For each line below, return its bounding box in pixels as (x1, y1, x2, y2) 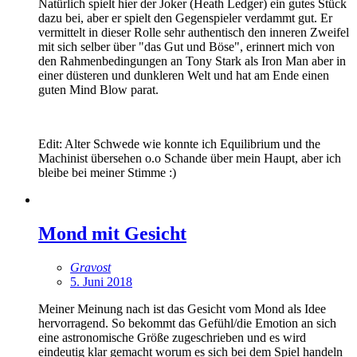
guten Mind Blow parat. (38, 83, 159, 96)
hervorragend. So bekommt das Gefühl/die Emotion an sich (38, 316, 336, 330)
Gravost (70, 260, 111, 274)
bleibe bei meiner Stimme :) (38, 166, 176, 179)
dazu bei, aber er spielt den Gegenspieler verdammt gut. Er (38, 11, 332, 25)
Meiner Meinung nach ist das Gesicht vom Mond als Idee (38, 301, 326, 316)
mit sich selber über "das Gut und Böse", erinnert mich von (38, 40, 335, 53)
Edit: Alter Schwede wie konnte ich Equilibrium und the (38, 137, 320, 151)
